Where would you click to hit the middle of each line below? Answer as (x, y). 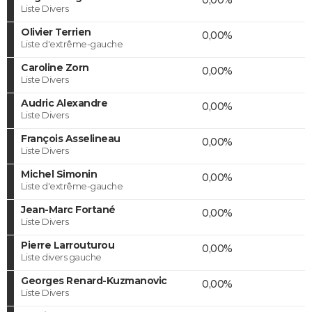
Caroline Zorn (55, 67)
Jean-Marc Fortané (68, 209)
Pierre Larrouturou (68, 245)
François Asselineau (71, 138)
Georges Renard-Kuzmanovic (94, 280)
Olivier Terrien (56, 32)
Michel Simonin (59, 174)
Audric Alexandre (64, 103)
